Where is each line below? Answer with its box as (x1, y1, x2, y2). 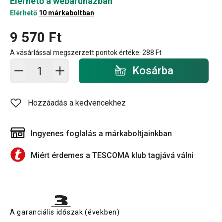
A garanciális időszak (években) (10, 208, 120, 216)
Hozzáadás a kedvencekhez (28, 98, 126, 108)
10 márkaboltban (39, 9, 94, 17)
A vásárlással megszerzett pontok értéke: (10, 49, 142, 56)
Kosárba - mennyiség (25, 60, 99, 69)
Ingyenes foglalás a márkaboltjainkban (31, 129, 172, 138)
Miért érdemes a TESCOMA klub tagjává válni (31, 151, 194, 160)
